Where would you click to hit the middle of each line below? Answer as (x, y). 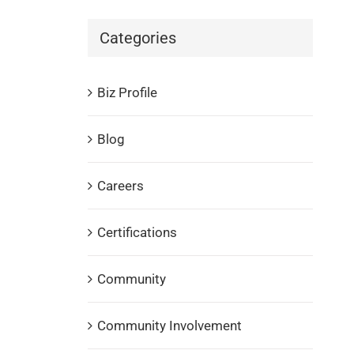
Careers (120, 186)
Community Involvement (169, 326)
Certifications (137, 233)
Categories (137, 38)
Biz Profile (127, 93)
